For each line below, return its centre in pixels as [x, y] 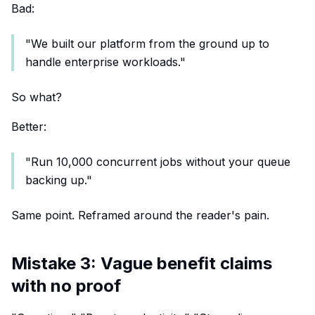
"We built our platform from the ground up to [147, 44]
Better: [29, 127]
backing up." [59, 180]
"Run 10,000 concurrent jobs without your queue [158, 162]
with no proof [66, 286]
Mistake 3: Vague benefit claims [142, 263]
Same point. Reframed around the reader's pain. [140, 215]
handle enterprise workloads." [105, 62]
